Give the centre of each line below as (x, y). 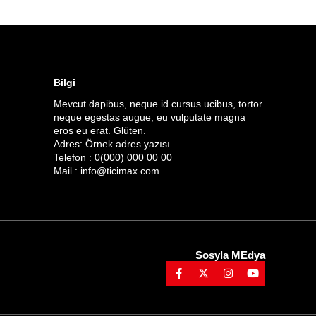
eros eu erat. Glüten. (100, 130)
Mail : (67, 170)
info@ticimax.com (120, 170)
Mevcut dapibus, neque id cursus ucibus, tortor (158, 103)
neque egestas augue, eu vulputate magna (150, 117)
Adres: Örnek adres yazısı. (113, 144)
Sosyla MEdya (230, 255)
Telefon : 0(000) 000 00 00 (113, 157)
